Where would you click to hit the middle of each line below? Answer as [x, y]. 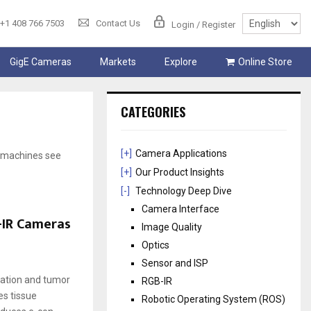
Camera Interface [181, 209]
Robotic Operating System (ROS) [214, 300]
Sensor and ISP [175, 263]
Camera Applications [182, 154]
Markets [118, 62]
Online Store [265, 62]
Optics [156, 245]
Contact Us [118, 24]
